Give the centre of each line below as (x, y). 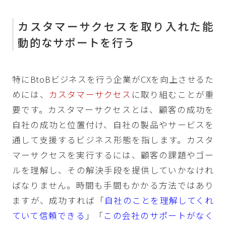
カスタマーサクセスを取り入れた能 (116, 26)
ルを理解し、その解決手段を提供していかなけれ (113, 170)
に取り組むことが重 (173, 94)
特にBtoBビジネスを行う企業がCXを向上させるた (113, 79)
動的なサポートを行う (77, 42)
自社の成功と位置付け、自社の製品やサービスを (113, 124)
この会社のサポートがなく (159, 215)
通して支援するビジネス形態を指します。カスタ (113, 139)
